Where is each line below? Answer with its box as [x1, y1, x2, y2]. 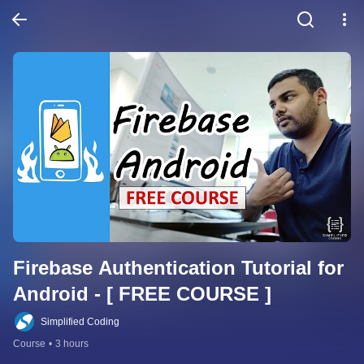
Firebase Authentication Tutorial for [13, 257, 344, 279]
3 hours [55, 338, 89, 350]
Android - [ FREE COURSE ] [13, 283, 271, 305]
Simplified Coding [41, 316, 119, 328]
